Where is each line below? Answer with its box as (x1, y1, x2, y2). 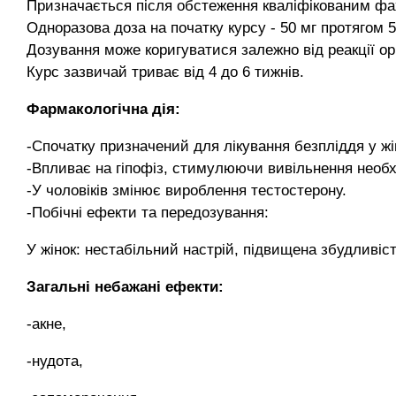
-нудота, (27, 353, 83, 369)
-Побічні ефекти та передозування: (27, 204, 269, 221)
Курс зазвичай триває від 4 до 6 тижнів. (27, 64, 304, 80)
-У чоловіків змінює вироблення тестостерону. (27, 182, 346, 199)
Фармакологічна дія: (27, 101, 180, 118)
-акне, (27, 316, 66, 332)
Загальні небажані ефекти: (27, 278, 224, 295)
